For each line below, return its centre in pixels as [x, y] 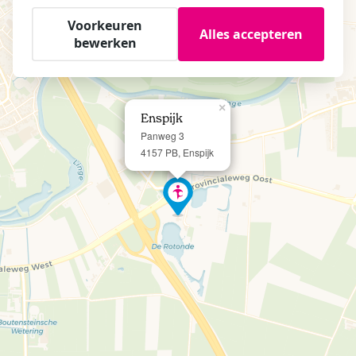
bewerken [105, 43]
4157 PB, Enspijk [177, 152]
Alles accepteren [251, 35]
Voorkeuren [105, 26]
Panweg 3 [163, 136]
